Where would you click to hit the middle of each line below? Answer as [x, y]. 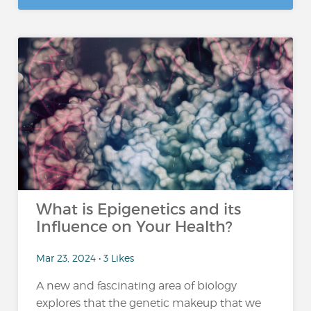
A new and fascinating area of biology [137, 285]
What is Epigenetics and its [139, 209]
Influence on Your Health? [135, 227]
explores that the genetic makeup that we [149, 303]
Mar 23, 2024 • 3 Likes [85, 258]
